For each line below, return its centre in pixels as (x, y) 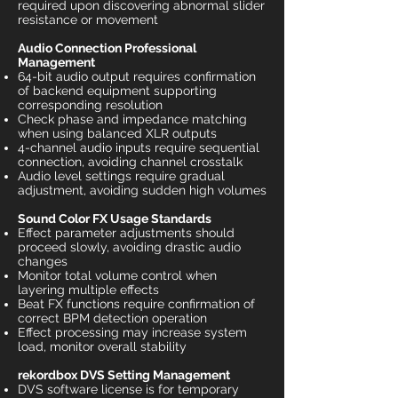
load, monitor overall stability (102, 346)
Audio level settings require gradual (121, 176)
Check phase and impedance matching (132, 119)
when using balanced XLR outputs (117, 133)
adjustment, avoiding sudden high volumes (142, 190)
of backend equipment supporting (117, 91)
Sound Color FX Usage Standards (115, 219)
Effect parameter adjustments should (126, 233)
